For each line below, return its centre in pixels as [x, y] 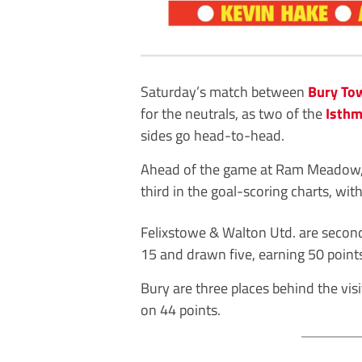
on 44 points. [181, 309]
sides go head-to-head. [213, 135]
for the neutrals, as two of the [233, 113]
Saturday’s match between [224, 91]
